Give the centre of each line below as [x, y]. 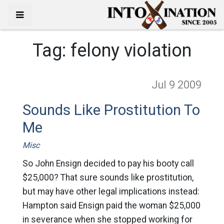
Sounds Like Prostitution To [111, 110]
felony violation [131, 50]
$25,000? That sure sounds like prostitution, [108, 177]
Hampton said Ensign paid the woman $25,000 [111, 205]
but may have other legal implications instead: [111, 191]
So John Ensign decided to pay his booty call [108, 163]
